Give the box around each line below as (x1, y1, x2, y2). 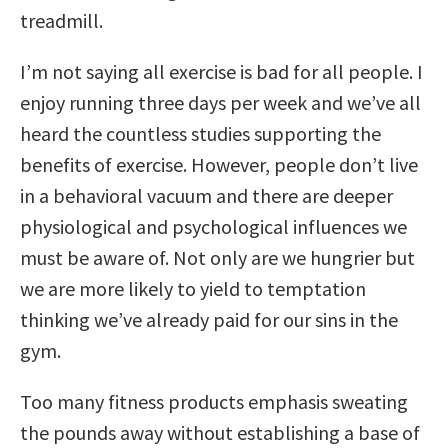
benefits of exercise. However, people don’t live (20, 151, 418, 177)
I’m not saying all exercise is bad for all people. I (20, 58, 423, 84)
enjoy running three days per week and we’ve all (20, 89, 421, 115)
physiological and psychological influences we (20, 213, 407, 239)
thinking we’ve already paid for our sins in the (20, 306, 398, 332)
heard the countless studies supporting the (20, 120, 381, 146)
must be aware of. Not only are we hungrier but (20, 244, 415, 270)
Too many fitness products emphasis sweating (20, 388, 408, 414)
